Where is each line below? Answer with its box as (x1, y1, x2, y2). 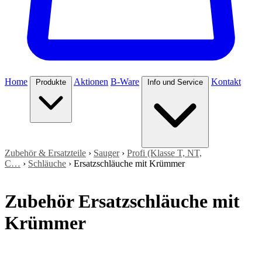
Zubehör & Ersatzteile (5, 148, 86, 158)
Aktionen (74, 77, 108, 87)
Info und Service (147, 78, 203, 87)
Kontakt (211, 77, 241, 87)
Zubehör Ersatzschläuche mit (5, 191, 240, 212)
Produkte (36, 78, 66, 87)
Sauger (94, 148, 119, 158)
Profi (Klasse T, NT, (127, 148, 202, 158)
